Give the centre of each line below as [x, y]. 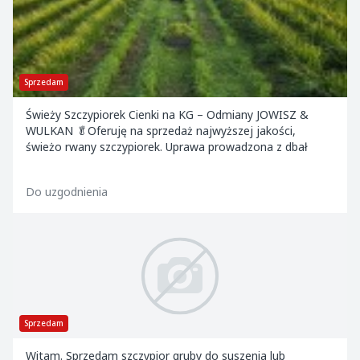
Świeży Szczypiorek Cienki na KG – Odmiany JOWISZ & [167, 115]
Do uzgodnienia [67, 192]
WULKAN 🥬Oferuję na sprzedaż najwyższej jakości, [161, 131]
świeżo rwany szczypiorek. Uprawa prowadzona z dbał [167, 147]
